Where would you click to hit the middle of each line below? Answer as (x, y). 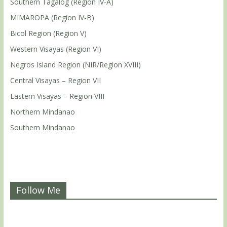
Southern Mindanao (42, 127)
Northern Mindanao (42, 112)
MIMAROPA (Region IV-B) (52, 17)
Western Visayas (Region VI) (55, 49)
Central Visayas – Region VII (55, 80)
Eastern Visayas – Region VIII (57, 96)
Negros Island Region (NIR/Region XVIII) (75, 65)
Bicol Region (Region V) (48, 33)
